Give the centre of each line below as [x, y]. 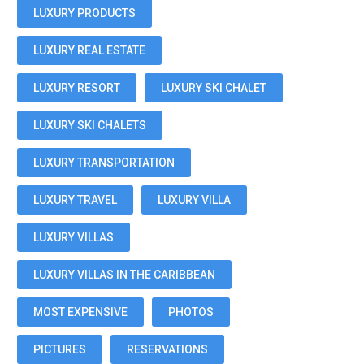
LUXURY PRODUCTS [84, 13]
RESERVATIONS [167, 349]
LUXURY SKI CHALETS [90, 125]
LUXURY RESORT [77, 88]
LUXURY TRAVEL [75, 200]
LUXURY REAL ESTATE [89, 50]
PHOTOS [191, 312]
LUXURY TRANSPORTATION [104, 162]
